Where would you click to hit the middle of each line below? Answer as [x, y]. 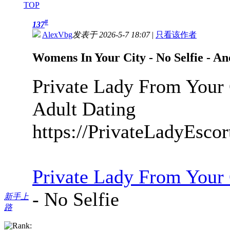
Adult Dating [84, 109]
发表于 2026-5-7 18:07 [111, 35]
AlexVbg [57, 35]
